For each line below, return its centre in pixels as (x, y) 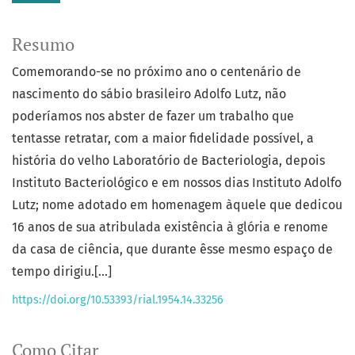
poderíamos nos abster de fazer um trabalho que (153, 116)
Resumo (43, 45)
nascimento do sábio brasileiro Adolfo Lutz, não (149, 94)
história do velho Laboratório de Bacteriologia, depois (168, 161)
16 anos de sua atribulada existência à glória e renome (170, 227)
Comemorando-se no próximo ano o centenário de (157, 72)
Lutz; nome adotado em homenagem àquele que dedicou (177, 205)
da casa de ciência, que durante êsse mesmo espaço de (172, 250)
